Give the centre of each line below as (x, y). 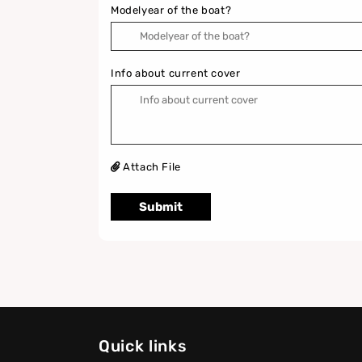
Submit (161, 206)
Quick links (143, 346)
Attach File (152, 166)
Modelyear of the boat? (171, 10)
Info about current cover (176, 73)
